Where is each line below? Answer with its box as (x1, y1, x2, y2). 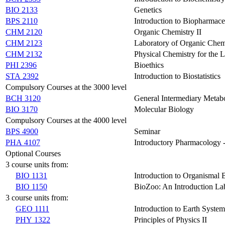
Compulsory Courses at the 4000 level (6, 116, 127, 125)
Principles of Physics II (134, 215, 207, 224)
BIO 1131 (16, 171, 47, 180)
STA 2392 (6, 71, 39, 80)
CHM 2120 (6, 27, 42, 36)
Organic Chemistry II (134, 27, 201, 36)
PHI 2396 (6, 60, 37, 69)
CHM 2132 (6, 49, 42, 58)
